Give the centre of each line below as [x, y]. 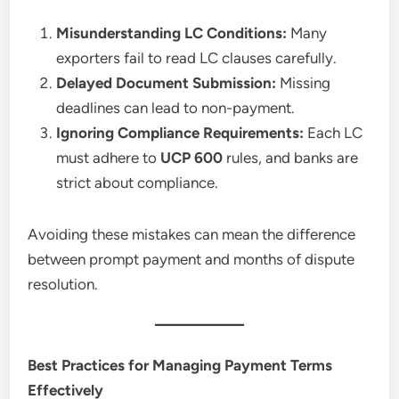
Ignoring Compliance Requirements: [180, 132]
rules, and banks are [291, 157]
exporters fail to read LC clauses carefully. [197, 57]
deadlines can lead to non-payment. [176, 107]
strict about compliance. [138, 182]
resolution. [63, 284]
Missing [304, 82]
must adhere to [109, 157]
